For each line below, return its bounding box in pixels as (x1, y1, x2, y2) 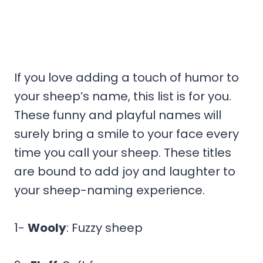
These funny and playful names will (14, 106, 221, 123)
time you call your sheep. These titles (14, 144, 231, 161)
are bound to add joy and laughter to (14, 163, 235, 180)
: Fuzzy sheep (66, 219, 143, 236)
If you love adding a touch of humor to (14, 69, 239, 86)
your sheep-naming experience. (14, 181, 205, 198)
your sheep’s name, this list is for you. (14, 87, 231, 104)
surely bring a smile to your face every (14, 125, 239, 142)
